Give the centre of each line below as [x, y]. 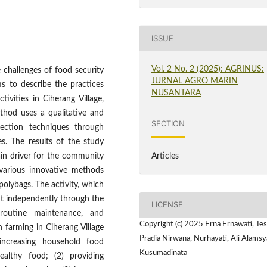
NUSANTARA [176, 93]
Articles [165, 156]
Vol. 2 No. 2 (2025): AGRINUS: [208, 69]
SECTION [168, 124]
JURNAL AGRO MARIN [195, 81]
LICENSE [167, 205]
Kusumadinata [163, 253]
